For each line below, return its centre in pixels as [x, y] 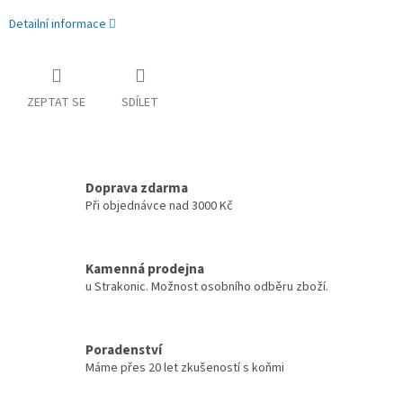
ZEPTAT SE [56, 103]
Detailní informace [58, 25]
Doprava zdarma [137, 188]
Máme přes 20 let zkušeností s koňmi [185, 367]
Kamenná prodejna [145, 269]
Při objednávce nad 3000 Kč [159, 206]
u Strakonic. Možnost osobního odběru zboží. [207, 287]
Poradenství [124, 349]
